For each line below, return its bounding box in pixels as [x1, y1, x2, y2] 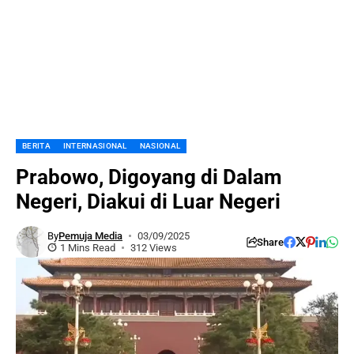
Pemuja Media [58, 230, 122, 242]
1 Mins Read [60, 242, 115, 254]
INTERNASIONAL [62, 141, 127, 150]
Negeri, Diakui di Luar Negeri [16, 190, 281, 213]
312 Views [130, 242, 177, 254]
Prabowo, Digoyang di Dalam [16, 165, 282, 189]
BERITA [22, 141, 51, 150]
